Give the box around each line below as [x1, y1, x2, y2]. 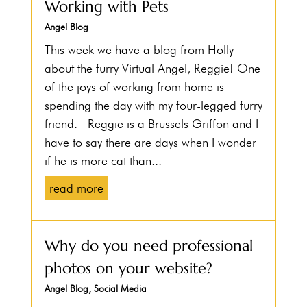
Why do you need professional [44, 236, 253, 256]
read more [49, 181, 103, 196]
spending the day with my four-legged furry [44, 98, 262, 113]
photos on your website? [44, 259, 212, 278]
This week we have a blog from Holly [44, 42, 234, 58]
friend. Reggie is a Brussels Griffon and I [44, 116, 258, 132]
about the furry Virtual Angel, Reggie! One [44, 61, 260, 76]
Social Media [93, 283, 147, 295]
